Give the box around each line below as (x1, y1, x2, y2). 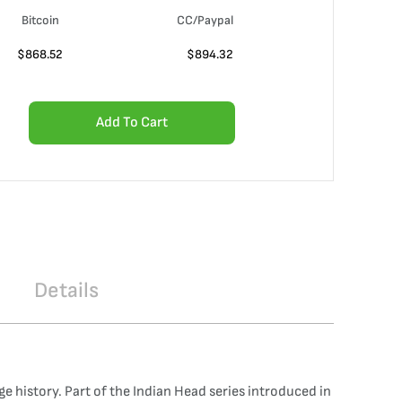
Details (34, 277, 99, 303)
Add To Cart (96, 114, 168, 131)
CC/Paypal (177, 13, 233, 28)
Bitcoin (21, 13, 59, 28)
